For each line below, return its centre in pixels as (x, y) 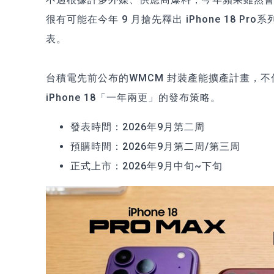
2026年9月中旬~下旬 (172, 166)
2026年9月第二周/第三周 (181, 146)
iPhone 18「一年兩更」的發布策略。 (133, 97)
